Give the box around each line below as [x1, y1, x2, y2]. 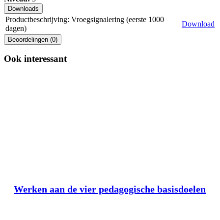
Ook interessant [4, 54, 67, 64]
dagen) [5, 24, 27, 32]
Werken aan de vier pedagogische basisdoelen [14, 183, 206, 194]
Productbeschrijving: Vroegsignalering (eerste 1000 [5, 15, 164, 24]
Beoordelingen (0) [8, 35, 57, 43]
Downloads [8, 4, 39, 12]
